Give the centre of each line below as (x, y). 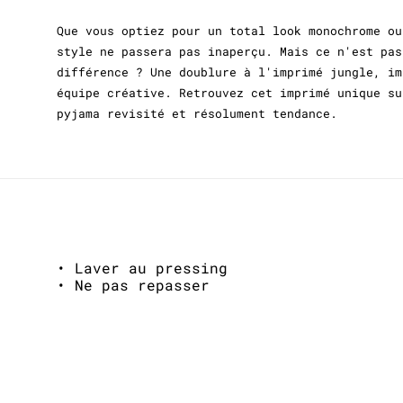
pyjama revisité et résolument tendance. (197, 113)
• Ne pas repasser (133, 284)
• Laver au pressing (142, 267)
